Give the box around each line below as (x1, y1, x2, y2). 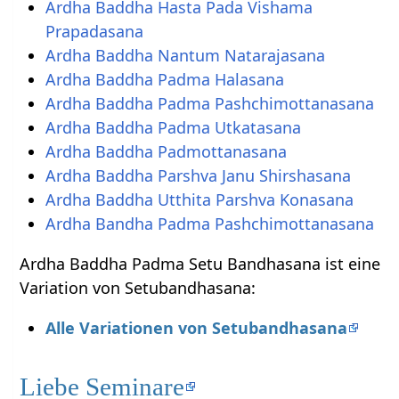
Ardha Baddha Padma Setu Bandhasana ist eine (20, 253, 381, 275)
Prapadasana (45, 20, 143, 43)
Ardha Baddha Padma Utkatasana (45, 117, 301, 139)
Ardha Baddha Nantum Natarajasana (45, 45, 325, 67)
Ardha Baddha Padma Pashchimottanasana (45, 93, 374, 115)
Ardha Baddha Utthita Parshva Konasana (45, 189, 354, 211)
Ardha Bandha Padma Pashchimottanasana (45, 213, 374, 235)
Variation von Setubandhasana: (20, 277, 256, 299)
